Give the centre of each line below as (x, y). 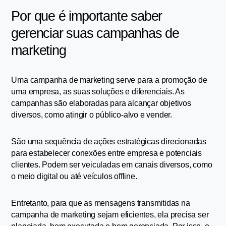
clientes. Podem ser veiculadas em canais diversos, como (112, 165)
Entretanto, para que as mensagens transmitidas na (101, 203)
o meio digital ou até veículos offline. (74, 177)
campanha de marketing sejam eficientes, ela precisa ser (110, 215)
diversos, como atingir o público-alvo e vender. (92, 115)
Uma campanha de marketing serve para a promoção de (109, 80)
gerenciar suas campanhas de (95, 34)
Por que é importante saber (87, 16)
